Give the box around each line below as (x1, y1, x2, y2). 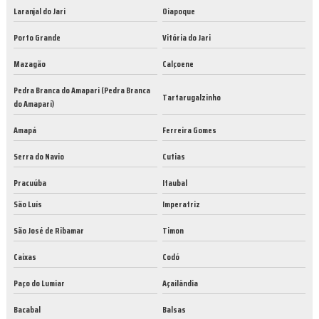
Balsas (162, 303, 186, 317)
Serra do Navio (14, 150, 64, 164)
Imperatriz (162, 197, 200, 211)
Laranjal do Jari (14, 4, 66, 19)
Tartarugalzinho (162, 90, 221, 104)
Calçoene (162, 57, 194, 71)
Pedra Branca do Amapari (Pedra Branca (14, 83, 150, 98)
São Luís (14, 197, 42, 211)
